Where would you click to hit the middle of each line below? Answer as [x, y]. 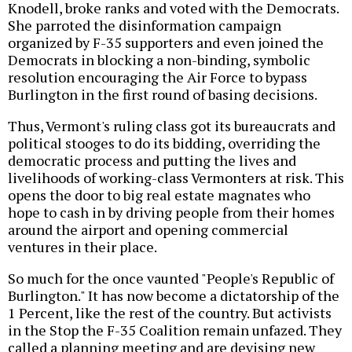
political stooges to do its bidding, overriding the [164, 143]
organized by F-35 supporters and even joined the [166, 43]
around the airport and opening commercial [148, 230]
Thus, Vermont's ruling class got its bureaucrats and [172, 126]
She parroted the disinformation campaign [145, 26]
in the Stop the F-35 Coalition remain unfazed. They [175, 330]
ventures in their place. [82, 247]
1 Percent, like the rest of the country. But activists [170, 313]
